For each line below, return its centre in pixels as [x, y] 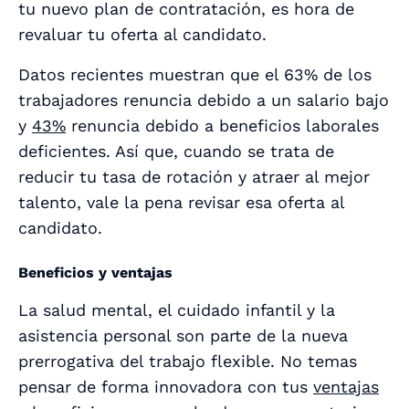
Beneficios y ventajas [95, 273]
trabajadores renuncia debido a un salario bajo [204, 100]
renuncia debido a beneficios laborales [222, 126]
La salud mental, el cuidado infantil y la [177, 310]
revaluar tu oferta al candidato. [145, 35]
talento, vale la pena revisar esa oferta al [181, 203]
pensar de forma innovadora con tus [166, 387]
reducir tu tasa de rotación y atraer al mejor [194, 177]
